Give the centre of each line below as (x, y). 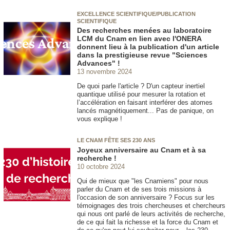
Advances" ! (100, 63)
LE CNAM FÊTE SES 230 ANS (116, 140)
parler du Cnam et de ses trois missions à (139, 189)
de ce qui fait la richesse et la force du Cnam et (148, 222)
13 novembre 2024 (104, 71)
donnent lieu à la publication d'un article (148, 47)
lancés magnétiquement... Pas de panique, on (145, 111)
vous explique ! (100, 119)
